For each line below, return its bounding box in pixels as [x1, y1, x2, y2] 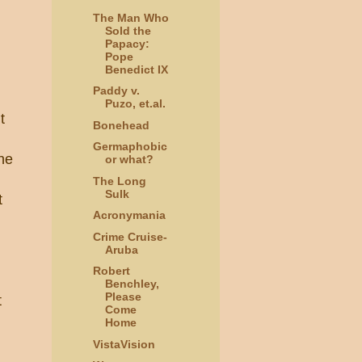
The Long [92, 174, 146, 187]
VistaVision [92, 337, 155, 351]
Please [104, 290, 141, 304]
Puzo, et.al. [104, 97, 166, 111]
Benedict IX [104, 62, 168, 76]
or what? [104, 153, 154, 166]
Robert [92, 264, 130, 278]
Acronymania [92, 208, 166, 222]
